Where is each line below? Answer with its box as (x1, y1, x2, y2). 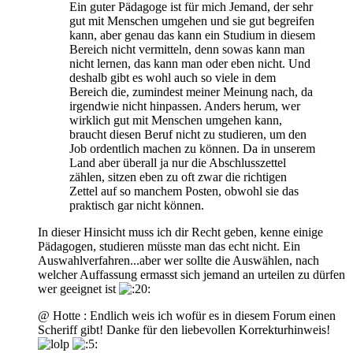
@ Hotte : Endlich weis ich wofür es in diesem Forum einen (38, 308, 336, 322)
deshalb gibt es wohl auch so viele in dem (69, 70, 276, 84)
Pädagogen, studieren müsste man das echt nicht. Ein (38, 239, 300, 253)
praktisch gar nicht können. (69, 198, 204, 212)
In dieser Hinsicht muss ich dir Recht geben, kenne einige (38, 225, 323, 239)
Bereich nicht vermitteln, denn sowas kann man (69, 42, 305, 56)
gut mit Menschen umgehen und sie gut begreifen (69, 13, 314, 28)
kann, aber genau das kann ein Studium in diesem (69, 28, 315, 42)
